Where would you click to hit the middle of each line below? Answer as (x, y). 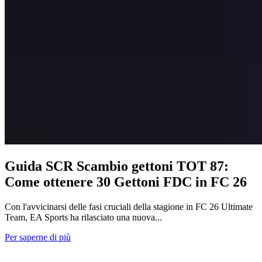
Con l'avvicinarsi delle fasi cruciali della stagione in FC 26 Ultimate (129, 206)
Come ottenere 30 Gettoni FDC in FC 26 (126, 182)
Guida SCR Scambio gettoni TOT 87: (117, 166)
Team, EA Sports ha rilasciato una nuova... (83, 217)
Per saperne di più (38, 237)
